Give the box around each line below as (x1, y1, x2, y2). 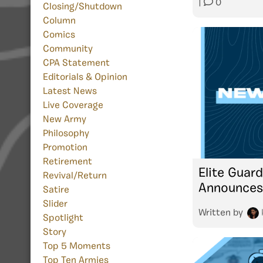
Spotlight (43, 214, 83, 224)
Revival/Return (43, 171, 107, 181)
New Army (43, 115, 86, 125)
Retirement (43, 157, 92, 167)
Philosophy (43, 129, 89, 139)
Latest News (43, 87, 97, 97)
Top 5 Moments (43, 242, 110, 252)
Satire (43, 186, 69, 195)
